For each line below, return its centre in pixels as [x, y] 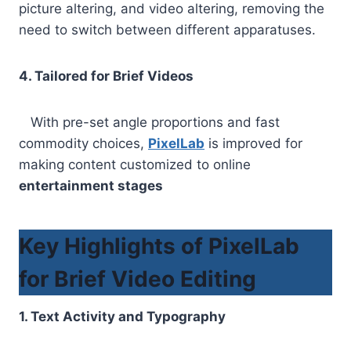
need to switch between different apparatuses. [167, 30]
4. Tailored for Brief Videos [106, 76]
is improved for [253, 144]
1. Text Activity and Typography [122, 317]
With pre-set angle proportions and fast [149, 123]
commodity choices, [83, 144]
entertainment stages [91, 186]
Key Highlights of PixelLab [159, 246]
